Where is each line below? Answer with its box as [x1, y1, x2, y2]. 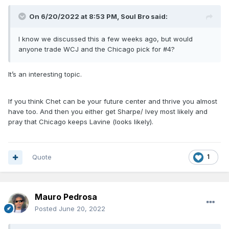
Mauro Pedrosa [35, 192, 97, 202]
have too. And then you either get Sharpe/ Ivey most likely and [8, 107, 208, 116]
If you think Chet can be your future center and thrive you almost [8, 97, 217, 106]
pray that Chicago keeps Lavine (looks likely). [8, 118, 155, 126]
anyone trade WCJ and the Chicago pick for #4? [18, 45, 175, 54]
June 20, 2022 [59, 204, 105, 213]
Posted [35, 204, 59, 213]
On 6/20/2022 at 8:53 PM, [29, 12, 121, 21]
